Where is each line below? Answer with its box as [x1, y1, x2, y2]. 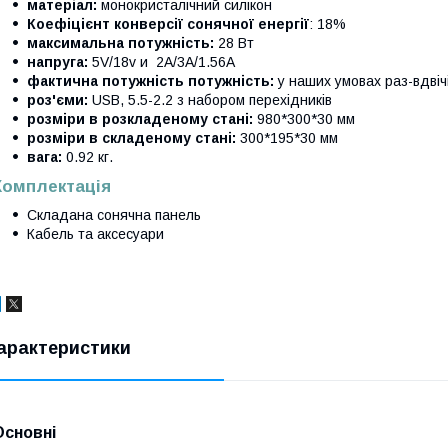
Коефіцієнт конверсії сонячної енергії [27, 15, 309, 32]
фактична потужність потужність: [27, 72, 274, 89]
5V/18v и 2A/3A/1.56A [92, 53, 235, 70]
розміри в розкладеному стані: [27, 110, 257, 127]
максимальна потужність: [27, 34, 218, 51]
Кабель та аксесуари [27, 225, 168, 242]
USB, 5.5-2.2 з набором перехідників [92, 91, 332, 108]
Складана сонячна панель [27, 206, 205, 223]
